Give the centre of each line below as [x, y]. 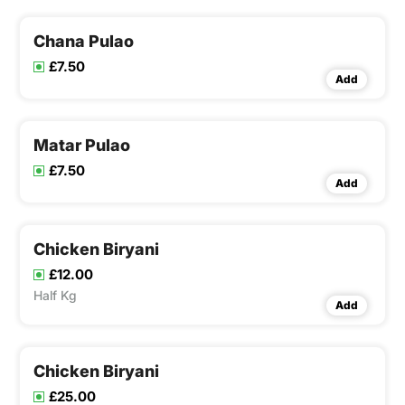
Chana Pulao [84, 42]
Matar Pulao [82, 146]
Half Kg [55, 296]
